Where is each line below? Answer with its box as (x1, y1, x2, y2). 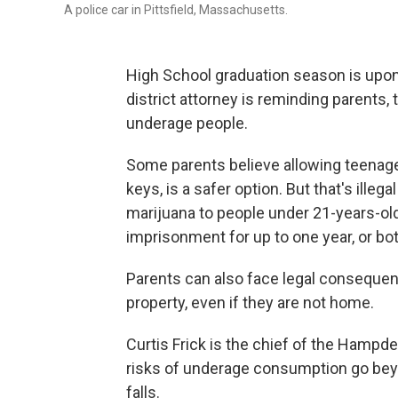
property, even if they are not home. (126, 293, 374, 312)
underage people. (126, 114, 248, 132)
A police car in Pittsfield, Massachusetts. (64, 3, 288, 17)
